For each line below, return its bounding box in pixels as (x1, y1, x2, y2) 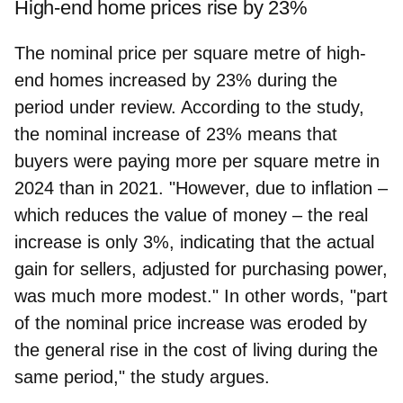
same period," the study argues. (14, 366, 270, 387)
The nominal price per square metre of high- (14, 42, 366, 63)
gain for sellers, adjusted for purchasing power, (14, 258, 388, 279)
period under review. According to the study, (14, 96, 364, 117)
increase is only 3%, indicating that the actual (14, 231, 374, 252)
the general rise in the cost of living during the (14, 339, 378, 360)
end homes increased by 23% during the (14, 69, 337, 90)
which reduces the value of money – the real (14, 204, 368, 225)
